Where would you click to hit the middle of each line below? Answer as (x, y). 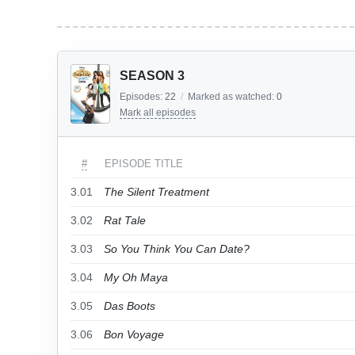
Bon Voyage (134, 334)
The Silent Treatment (157, 192)
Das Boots (130, 306)
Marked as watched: (232, 97)
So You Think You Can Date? (177, 249)
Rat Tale (125, 220)
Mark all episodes (158, 113)
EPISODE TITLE (144, 164)
